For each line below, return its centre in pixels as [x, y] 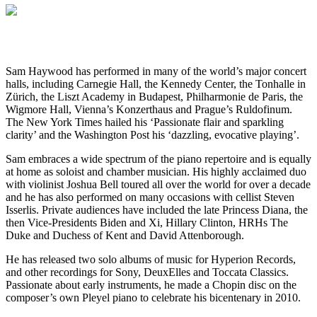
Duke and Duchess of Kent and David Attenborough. [125, 235]
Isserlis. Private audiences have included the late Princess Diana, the [157, 209]
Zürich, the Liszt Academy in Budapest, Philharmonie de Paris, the [154, 96]
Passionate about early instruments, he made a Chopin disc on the [151, 284]
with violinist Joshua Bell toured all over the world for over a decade [158, 184]
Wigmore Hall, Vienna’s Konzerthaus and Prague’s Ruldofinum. [149, 109]
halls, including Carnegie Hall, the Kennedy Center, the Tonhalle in [156, 83]
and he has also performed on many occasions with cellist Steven [150, 197]
